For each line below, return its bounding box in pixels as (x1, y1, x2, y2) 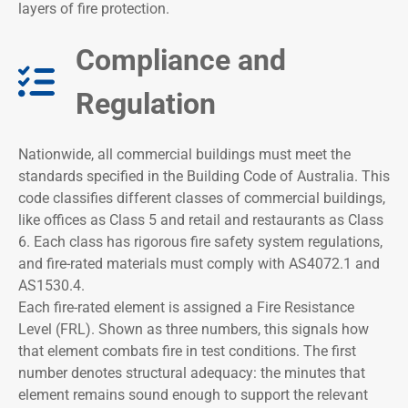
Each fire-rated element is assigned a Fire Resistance (18, 299, 354, 317)
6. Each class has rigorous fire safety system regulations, (18, 233, 382, 251)
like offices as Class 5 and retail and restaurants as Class (18, 211, 383, 229)
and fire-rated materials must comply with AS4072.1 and (18, 255, 380, 273)
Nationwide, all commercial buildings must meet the (18, 146, 351, 164)
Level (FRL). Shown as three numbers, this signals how (18, 321, 369, 339)
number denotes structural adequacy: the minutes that (18, 364, 365, 382)
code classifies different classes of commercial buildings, (18, 189, 385, 208)
